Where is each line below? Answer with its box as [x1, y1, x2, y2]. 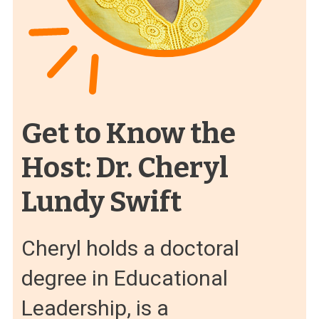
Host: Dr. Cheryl [21, 151, 229, 186]
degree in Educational [21, 266, 228, 291]
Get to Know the [21, 117, 236, 152]
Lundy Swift [21, 185, 182, 220]
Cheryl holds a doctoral [21, 236, 239, 261]
